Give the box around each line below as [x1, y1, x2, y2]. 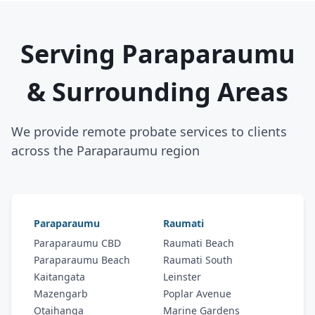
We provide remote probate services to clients [11, 123, 287, 140]
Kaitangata [34, 270, 85, 283]
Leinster [163, 270, 201, 283]
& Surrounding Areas [27, 75, 288, 109]
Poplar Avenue [163, 287, 231, 300]
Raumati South [163, 253, 233, 266]
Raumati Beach [163, 236, 234, 250]
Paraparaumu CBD [34, 236, 121, 250]
